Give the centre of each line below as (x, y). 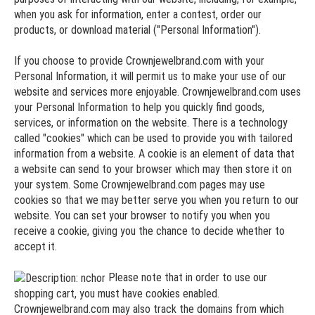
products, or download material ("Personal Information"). (137, 30)
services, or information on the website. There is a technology (151, 123)
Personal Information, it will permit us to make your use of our (150, 76)
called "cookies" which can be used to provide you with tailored (153, 138)
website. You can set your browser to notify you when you (142, 216)
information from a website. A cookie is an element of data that (154, 154)
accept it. (36, 246)
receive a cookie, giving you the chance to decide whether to (149, 231)
